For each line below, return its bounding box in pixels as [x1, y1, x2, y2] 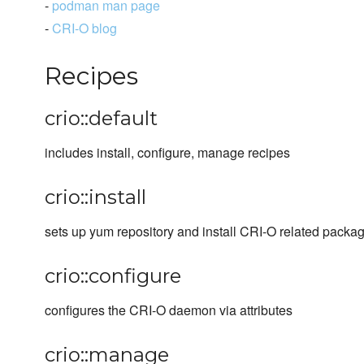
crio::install [45, 185, 146, 210]
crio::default [45, 106, 158, 131]
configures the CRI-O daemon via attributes [45, 301, 292, 320]
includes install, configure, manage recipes [45, 143, 290, 162]
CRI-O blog [52, 19, 117, 38]
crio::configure [45, 264, 181, 288]
